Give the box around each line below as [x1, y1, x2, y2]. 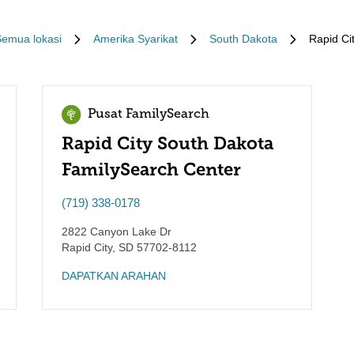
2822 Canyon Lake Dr [62, 225, 172, 238]
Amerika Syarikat [92, 32, 178, 45]
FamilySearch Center [62, 159, 242, 180]
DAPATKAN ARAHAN [62, 269, 167, 282]
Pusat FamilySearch [88, 108, 210, 121]
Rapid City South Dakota [62, 133, 274, 154]
